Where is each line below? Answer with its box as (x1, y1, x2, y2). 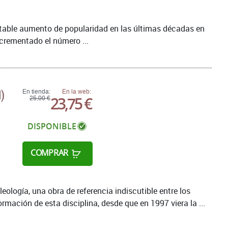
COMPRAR (31, 147, 68, 159)
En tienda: (22, 88, 50, 95)
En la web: (62, 88, 91, 95)
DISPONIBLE (27, 120, 76, 132)
